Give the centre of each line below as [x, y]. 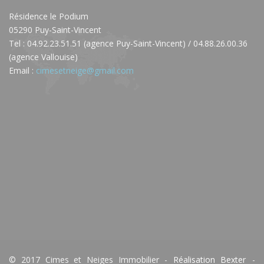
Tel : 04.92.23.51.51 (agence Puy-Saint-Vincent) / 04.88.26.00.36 [128, 43]
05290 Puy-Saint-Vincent [55, 29]
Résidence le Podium [49, 16]
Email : [22, 70]
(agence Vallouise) [43, 57]
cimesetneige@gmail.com [85, 70]
